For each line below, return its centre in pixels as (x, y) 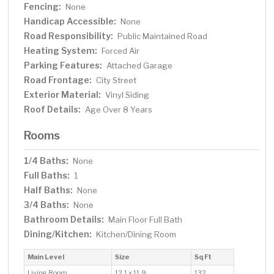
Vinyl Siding (128, 95)
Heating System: (61, 51)
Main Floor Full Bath (146, 220)
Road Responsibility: (69, 36)
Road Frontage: (58, 80)
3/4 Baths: (47, 205)
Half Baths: (49, 190)
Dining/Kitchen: (58, 234)
